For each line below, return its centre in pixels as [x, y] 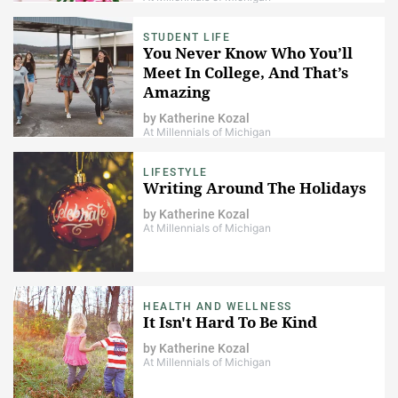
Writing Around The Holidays [255, 188]
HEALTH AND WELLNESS [218, 307]
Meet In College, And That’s [246, 73]
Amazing [177, 92]
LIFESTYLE [175, 173]
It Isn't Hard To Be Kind [230, 322]
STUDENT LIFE [187, 38]
